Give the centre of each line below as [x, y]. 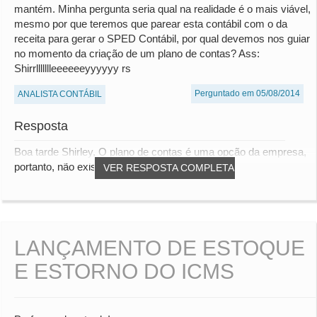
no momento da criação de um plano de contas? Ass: [137, 54]
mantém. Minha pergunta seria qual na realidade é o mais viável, [162, 9]
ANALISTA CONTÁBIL [60, 94]
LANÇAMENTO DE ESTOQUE [160, 248]
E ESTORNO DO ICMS [124, 272]
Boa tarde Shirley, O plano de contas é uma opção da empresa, [160, 152]
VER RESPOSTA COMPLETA [169, 168]
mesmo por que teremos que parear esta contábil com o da [151, 24]
